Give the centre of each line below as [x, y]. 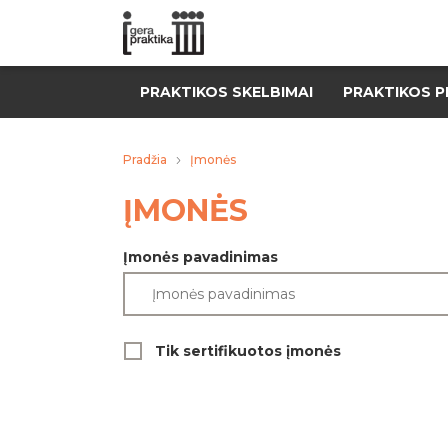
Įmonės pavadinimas [200, 257]
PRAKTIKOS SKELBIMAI [226, 92]
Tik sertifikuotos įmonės [248, 351]
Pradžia [145, 159]
